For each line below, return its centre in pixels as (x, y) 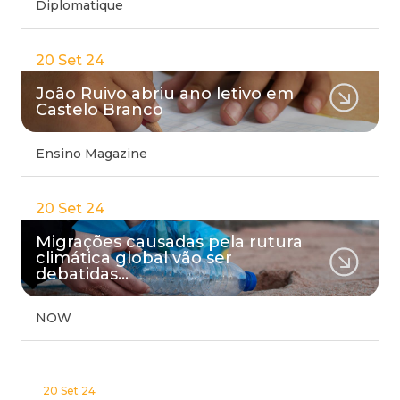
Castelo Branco (100, 110)
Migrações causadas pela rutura (169, 242)
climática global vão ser (134, 258)
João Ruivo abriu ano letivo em (165, 94)
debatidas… (82, 274)
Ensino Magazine (92, 154)
